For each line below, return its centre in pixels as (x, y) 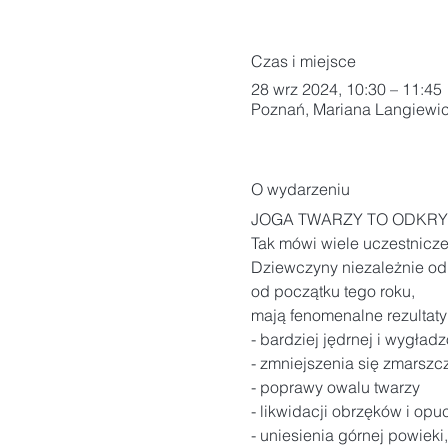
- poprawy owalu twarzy (335, 386)
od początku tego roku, (332, 290)
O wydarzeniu (300, 188)
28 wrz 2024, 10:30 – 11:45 (346, 88)
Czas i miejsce (303, 60)
